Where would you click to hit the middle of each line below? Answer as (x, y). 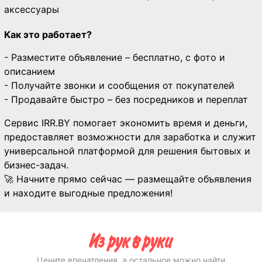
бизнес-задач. (36, 165)
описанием (30, 71)
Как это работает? (48, 35)
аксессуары (32, 9)
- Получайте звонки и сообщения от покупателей (119, 85)
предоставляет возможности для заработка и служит (130, 137)
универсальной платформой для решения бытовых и (127, 151)
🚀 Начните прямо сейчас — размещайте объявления (128, 179)
